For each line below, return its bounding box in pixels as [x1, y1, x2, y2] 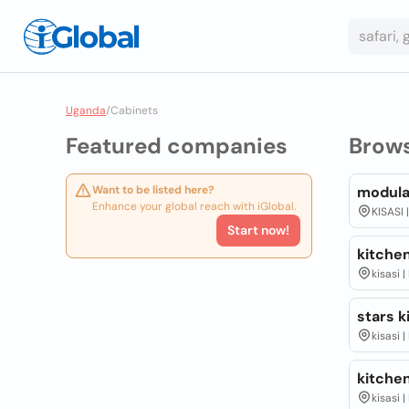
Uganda [66, 103, 106, 118]
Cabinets [110, 103, 158, 118]
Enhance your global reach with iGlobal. [92, 199, 296, 214]
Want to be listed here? [92, 183, 215, 197]
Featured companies [66, 131, 288, 160]
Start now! [226, 222, 289, 238]
